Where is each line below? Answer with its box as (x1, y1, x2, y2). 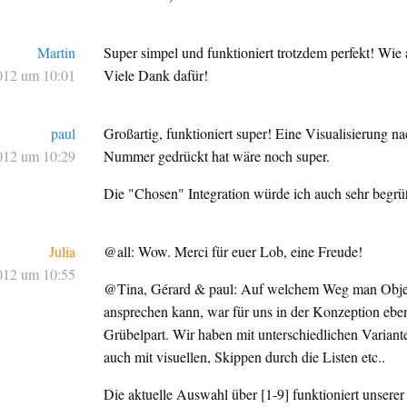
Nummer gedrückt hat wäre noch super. (104, 146, 331, 166)
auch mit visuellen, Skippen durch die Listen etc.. (104, 347, 386, 367)
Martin (36, 43, 75, 63)
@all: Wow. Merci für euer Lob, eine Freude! (104, 242, 363, 262)
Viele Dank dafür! (104, 65, 209, 85)
